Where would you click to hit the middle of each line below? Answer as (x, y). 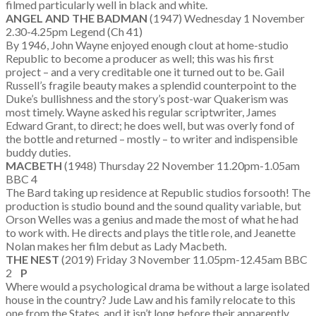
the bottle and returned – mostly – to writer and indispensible (152, 139)
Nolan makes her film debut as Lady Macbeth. (116, 246)
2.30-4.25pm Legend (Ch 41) (86, 31)
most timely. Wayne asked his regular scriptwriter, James (141, 112)
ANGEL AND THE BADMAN (78, 18)
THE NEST (34, 259)
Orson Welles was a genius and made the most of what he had (152, 219)
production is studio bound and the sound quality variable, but (153, 206)
